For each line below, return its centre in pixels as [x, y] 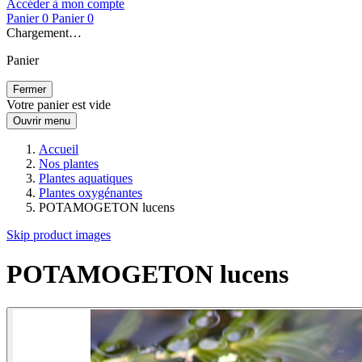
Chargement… [44, 33]
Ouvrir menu [42, 121]
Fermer [29, 89]
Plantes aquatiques [86, 178]
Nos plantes [69, 164]
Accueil [59, 149]
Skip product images [59, 235]
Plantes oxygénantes [90, 193]
